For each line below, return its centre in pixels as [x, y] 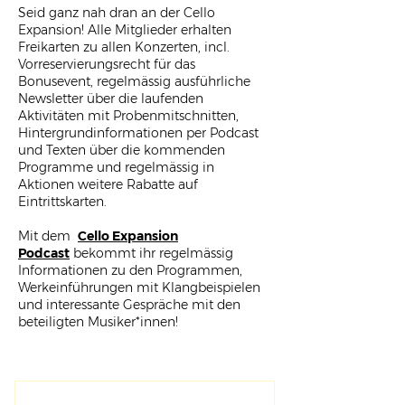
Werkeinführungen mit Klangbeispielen [139, 287]
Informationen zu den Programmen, [130, 270]
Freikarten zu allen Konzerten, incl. [124, 47]
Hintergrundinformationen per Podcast [138, 133]
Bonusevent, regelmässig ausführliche [134, 81]
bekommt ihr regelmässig [151, 253]
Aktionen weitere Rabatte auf [108, 184]
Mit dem [48, 236]
